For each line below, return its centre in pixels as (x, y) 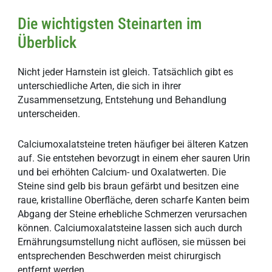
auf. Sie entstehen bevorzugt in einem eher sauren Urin (134, 158)
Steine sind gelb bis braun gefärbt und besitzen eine (128, 186)
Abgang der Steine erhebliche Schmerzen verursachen (133, 214)
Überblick (47, 43)
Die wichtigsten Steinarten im (110, 24)
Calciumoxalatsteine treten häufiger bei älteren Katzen (133, 144)
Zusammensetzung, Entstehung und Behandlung (122, 100)
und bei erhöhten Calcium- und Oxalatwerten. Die (122, 172)
